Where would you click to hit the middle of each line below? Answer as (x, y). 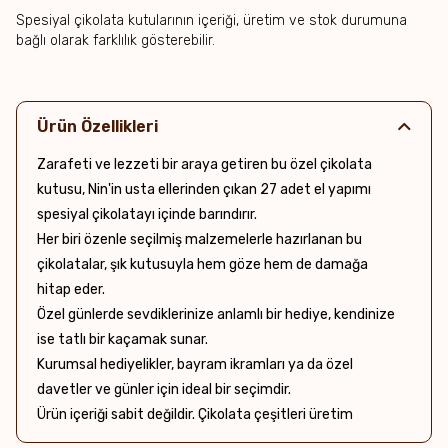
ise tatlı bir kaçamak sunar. (122, 339)
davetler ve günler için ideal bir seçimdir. (164, 389)
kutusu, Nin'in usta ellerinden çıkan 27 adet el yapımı (204, 189)
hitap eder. (71, 289)
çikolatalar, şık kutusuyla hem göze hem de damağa (202, 264)
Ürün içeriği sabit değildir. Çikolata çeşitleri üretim (195, 414)
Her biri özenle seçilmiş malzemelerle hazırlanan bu (199, 239)
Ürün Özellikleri (97, 126)
